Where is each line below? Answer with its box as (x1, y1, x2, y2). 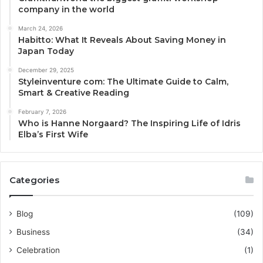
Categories (9, 174, 59, 186)
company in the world (18, 4, 114, 15)
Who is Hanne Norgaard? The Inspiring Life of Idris (18, 117, 241, 129)
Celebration (16, 245, 60, 255)
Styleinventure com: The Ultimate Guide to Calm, (18, 76, 228, 87)
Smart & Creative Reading (18, 87, 129, 98)
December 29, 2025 (18, 66, 74, 73)
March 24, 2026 (18, 24, 63, 32)
